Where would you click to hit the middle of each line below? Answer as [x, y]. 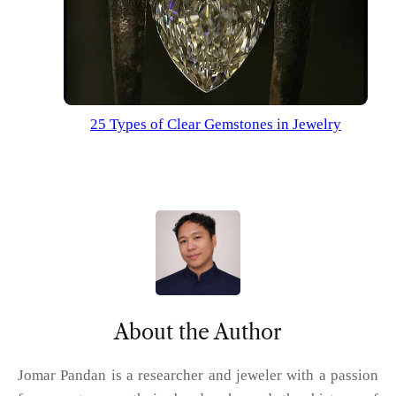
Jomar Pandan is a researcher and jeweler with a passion [198, 375]
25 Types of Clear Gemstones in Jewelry [216, 124]
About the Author [198, 332]
